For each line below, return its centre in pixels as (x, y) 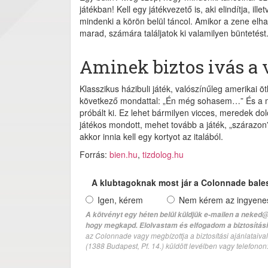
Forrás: (95, 154)
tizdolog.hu (163, 154)
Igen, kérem (120, 200)
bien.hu (124, 154)
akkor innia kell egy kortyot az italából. (151, 136)
